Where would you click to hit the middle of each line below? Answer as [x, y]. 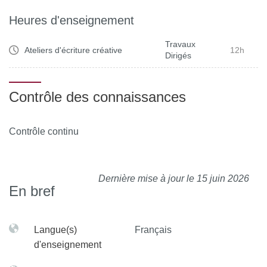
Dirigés [178, 55]
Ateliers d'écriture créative [73, 50]
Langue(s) [55, 230]
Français [153, 230]
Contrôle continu [45, 131]
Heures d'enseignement [72, 20]
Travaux [180, 44]
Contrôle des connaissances [97, 97]
